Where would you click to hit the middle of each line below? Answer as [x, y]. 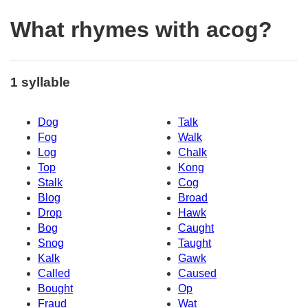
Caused [197, 274]
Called [54, 274]
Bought [55, 289]
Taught [195, 243]
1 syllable [40, 82]
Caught [196, 228]
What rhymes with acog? [141, 30]
